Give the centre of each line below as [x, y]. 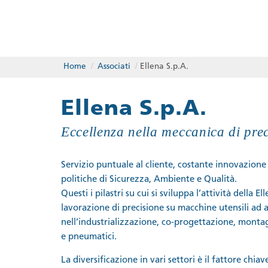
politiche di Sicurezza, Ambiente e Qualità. [149, 179]
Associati [114, 67]
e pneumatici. [89, 237]
